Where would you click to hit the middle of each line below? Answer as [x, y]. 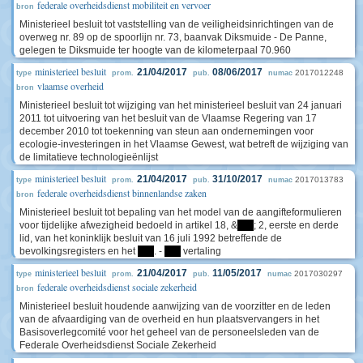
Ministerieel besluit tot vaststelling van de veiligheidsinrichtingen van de [177, 24]
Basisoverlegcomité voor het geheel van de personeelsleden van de [169, 332]
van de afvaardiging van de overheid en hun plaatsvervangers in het [169, 319]
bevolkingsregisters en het [79, 251]
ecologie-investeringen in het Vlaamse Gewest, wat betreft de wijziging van [184, 144]
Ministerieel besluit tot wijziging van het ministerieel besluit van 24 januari [181, 105]
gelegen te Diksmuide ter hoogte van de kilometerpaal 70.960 [155, 50]
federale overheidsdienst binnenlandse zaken [122, 193]
